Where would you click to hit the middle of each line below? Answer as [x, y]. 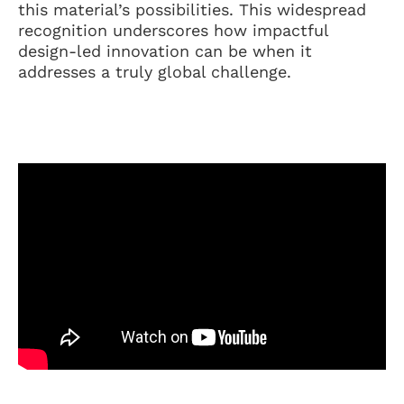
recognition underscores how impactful [173, 30]
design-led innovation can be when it [165, 50]
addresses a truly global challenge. [155, 71]
